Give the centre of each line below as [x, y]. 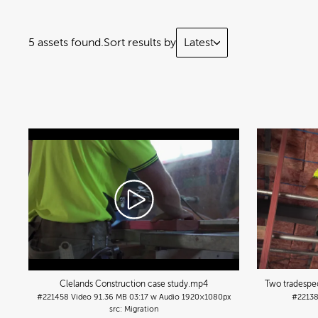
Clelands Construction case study [124, 284]
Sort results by [140, 42]
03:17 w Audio [155, 297]
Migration [141, 309]
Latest [199, 43]
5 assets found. [66, 42]
